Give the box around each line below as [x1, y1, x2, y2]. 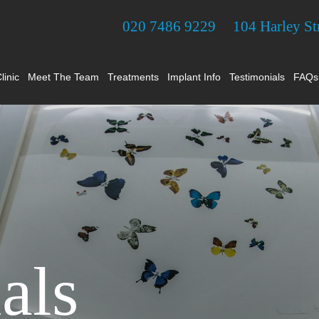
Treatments [107, 71, 159, 83]
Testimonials [229, 71, 285, 83]
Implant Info [167, 71, 221, 83]
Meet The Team [27, 71, 99, 83]
